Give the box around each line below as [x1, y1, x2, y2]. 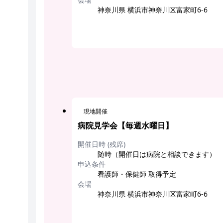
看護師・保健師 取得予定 [98, 169, 176, 179]
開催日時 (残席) [78, 139, 125, 149]
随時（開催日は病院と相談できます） [98, 149, 216, 159]
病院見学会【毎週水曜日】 [78, 119, 173, 131]
